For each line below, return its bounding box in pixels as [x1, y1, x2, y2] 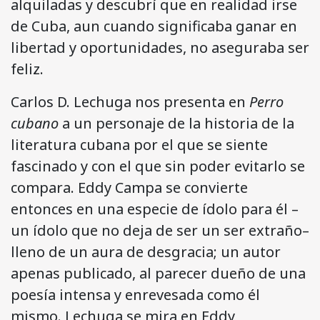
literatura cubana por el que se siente [11, 135, 268, 155]
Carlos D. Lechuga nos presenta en [11, 92, 249, 112]
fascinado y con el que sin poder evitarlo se [11, 156, 305, 176]
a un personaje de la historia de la [59, 114, 294, 134]
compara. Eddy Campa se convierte [11, 178, 248, 198]
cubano [11, 114, 59, 134]
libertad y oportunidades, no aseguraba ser [11, 38, 309, 58]
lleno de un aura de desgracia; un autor [11, 242, 281, 262]
